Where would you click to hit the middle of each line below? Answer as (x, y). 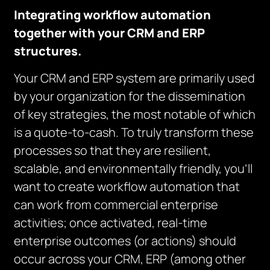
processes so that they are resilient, (113, 150)
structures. (48, 51)
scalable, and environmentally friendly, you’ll (133, 168)
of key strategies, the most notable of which (135, 114)
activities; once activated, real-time (111, 223)
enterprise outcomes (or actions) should (125, 241)
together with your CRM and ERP (110, 33)
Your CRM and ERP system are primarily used (135, 78)
